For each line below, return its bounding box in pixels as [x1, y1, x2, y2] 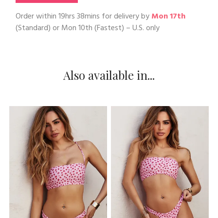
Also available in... [63, 67, 155, 83]
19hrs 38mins [58, 10, 100, 23]
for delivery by [100, 10, 151, 23]
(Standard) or [16, 22, 61, 35]
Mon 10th [61, 22, 92, 35]
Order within [16, 10, 58, 23]
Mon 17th [151, 10, 185, 23]
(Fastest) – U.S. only [92, 22, 160, 35]
